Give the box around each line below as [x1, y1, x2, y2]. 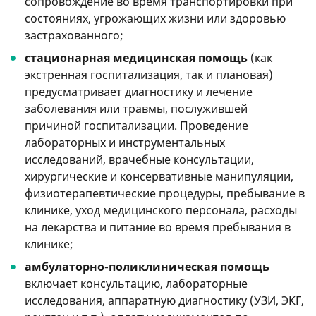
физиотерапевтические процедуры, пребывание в [25, 186, 305, 202]
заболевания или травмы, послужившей [25, 101, 248, 117]
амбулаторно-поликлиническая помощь [25, 259, 269, 275]
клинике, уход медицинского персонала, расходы [25, 202, 297, 219]
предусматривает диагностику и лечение [25, 84, 253, 100]
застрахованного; [25, 28, 123, 44]
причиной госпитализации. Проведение [25, 118, 248, 134]
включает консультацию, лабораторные [25, 276, 248, 292]
